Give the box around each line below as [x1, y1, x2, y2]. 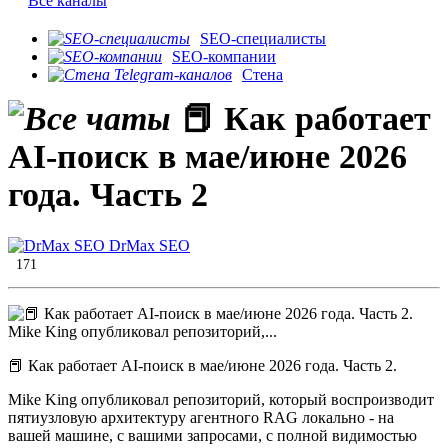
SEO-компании [172, 48, 276, 66]
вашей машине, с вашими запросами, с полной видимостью [8, 427, 417, 445]
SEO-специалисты [200, 30, 326, 48]
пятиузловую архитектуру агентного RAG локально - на [8, 409, 394, 427]
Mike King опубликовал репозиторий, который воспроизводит [8, 391, 434, 409]
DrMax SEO [105, 237, 190, 255]
